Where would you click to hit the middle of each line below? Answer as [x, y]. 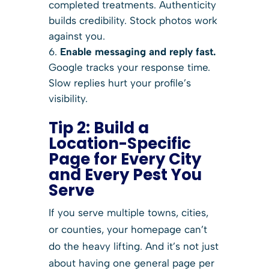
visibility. [68, 98]
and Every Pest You [125, 174]
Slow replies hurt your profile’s [119, 83]
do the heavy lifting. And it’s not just [133, 246]
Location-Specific [119, 143]
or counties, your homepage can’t [128, 229]
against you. [77, 36]
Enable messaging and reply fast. [138, 51]
